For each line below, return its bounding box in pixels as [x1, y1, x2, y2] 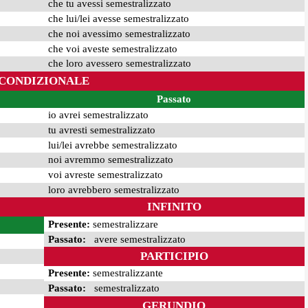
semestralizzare [89, 218, 158, 230]
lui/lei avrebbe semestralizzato [47, 139, 177, 151]
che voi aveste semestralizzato [47, 43, 177, 54]
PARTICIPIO [140, 250, 208, 263]
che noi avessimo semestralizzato [47, 27, 190, 39]
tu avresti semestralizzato [47, 124, 155, 135]
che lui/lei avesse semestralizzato [47, 13, 189, 25]
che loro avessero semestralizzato [47, 58, 191, 69]
